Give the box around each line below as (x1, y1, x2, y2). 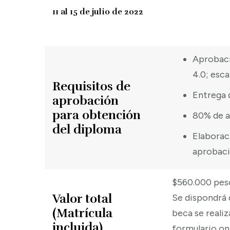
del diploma (52, 121, 122, 137)
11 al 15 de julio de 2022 (52, 6, 143, 17)
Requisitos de (52, 78, 130, 94)
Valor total (52, 190, 112, 206)
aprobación (52, 92, 119, 108)
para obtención (52, 107, 141, 123)
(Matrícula (52, 205, 112, 221)
